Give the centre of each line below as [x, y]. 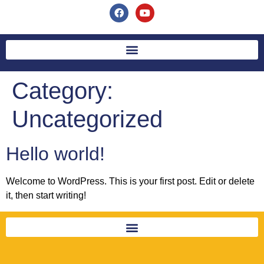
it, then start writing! [46, 195]
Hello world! [55, 154]
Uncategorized [87, 119]
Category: [62, 90]
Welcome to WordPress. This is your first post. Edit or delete [130, 181]
